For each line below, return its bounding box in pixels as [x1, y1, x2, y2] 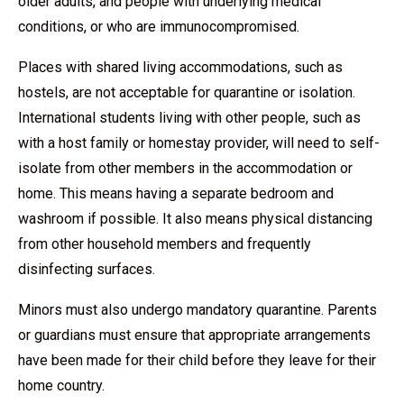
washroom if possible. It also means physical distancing [18, 209, 372, 227]
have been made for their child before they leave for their [18, 351, 376, 369]
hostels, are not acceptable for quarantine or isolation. [18, 83, 355, 101]
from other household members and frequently [18, 234, 311, 252]
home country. [18, 376, 105, 394]
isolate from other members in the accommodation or [18, 159, 353, 177]
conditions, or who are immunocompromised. [18, 17, 299, 35]
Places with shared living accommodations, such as [18, 58, 343, 76]
